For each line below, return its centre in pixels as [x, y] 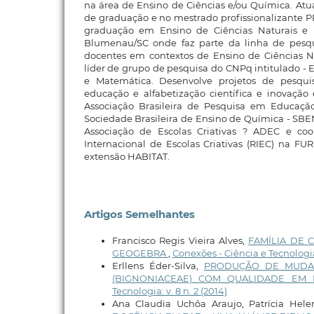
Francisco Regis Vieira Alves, [180, 240]
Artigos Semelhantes [139, 215]
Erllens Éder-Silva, [158, 265]
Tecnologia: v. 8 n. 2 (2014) [169, 291]
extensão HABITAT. [127, 157]
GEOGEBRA [140, 253]
